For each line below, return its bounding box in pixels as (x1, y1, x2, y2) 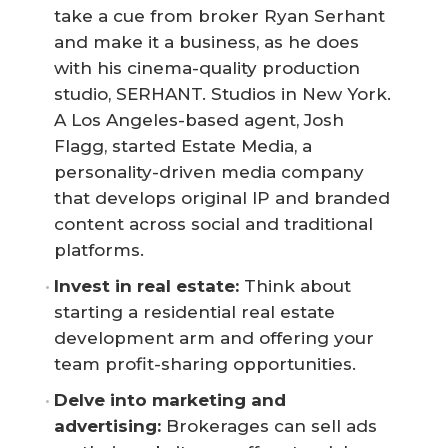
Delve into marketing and (54, 389, 291, 410)
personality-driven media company (54, 161, 364, 182)
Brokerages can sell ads (161, 415, 382, 436)
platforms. (54, 239, 144, 260)
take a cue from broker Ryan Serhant (54, 5, 385, 26)
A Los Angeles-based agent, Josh (54, 109, 344, 130)
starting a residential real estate (54, 301, 335, 322)
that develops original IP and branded (54, 187, 390, 208)
